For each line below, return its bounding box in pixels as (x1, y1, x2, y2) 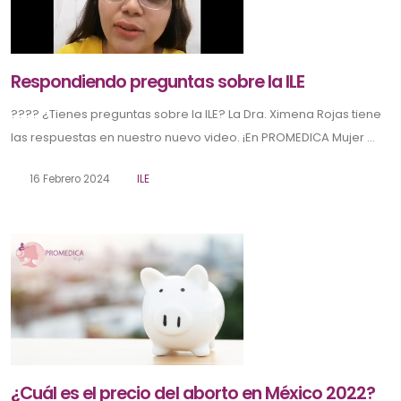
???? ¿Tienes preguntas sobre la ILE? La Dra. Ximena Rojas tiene (11, 106, 381, 124)
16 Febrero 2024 (26, 172, 109, 187)
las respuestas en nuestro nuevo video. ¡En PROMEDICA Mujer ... (11, 129, 375, 147)
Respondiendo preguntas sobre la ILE (11, 70, 304, 95)
